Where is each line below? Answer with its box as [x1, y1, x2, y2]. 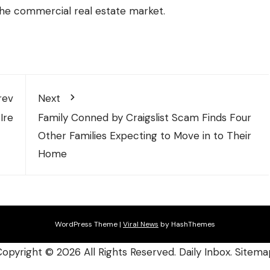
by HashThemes [159, 219, 215, 229]
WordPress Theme [55, 219, 119, 229]
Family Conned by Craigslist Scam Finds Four [37, 110, 251, 124]
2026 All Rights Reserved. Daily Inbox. [57, 245, 235, 259]
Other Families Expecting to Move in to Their [37, 128, 251, 142]
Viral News [123, 219, 159, 229]
